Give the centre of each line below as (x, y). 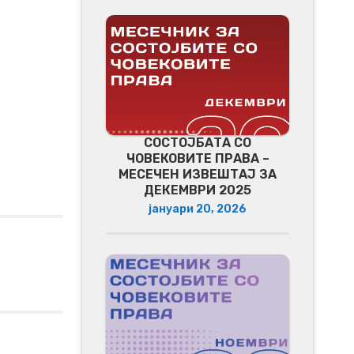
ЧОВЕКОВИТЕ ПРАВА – (198, 158)
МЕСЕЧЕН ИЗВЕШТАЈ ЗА (198, 174)
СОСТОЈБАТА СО (198, 142)
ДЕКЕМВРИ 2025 (198, 190)
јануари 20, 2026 (198, 209)
